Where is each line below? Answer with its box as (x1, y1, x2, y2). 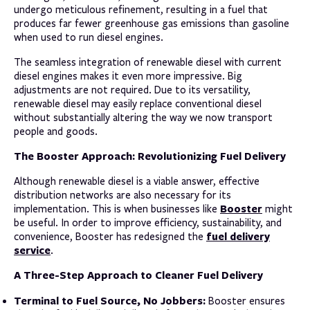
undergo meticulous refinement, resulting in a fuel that (14, 3, 268, 16)
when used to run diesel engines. (14, 30, 163, 44)
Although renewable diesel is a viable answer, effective (14, 174, 259, 188)
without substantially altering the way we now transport (14, 111, 273, 124)
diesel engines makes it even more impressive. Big (14, 69, 242, 82)
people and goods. (14, 125, 98, 138)
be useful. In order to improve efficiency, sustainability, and (14, 216, 282, 229)
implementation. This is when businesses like (14, 202, 220, 215)
